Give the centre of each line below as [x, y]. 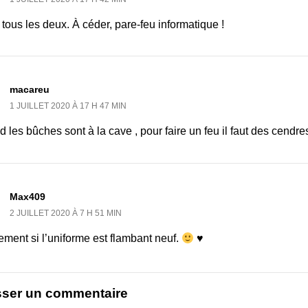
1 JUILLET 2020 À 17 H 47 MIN [68, 106]
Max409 [27, 196]
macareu [30, 90]
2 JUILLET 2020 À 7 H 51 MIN [66, 213]
